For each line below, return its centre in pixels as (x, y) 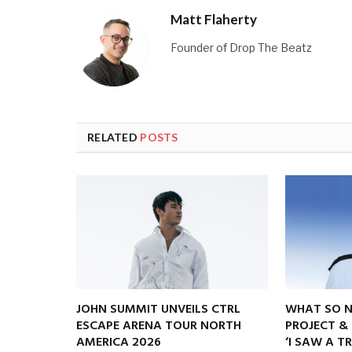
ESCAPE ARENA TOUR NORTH (159, 326)
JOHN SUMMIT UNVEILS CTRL (158, 309)
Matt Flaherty (214, 19)
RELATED (114, 137)
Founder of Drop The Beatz (241, 47)
